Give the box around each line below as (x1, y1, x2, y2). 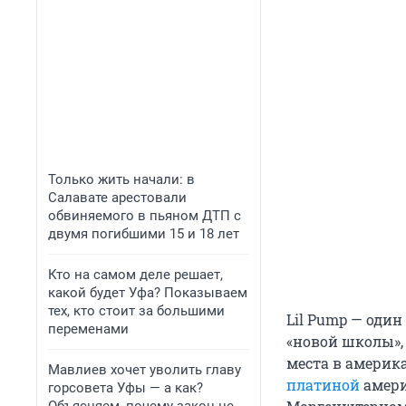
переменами (48, 321, 129, 337)
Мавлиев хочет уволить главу (48, 362, 241, 378)
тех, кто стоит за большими (48, 303, 225, 319)
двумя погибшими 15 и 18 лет (48, 226, 239, 242)
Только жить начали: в (48, 171, 195, 188)
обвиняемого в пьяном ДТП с (48, 208, 241, 224)
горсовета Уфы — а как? (48, 380, 203, 396)
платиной (286, 375, 360, 395)
